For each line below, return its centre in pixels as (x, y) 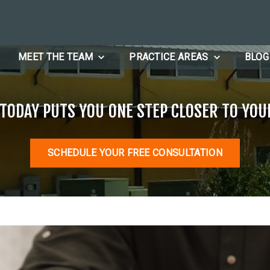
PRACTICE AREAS (169, 57)
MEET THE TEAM (56, 57)
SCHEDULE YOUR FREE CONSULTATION (135, 153)
